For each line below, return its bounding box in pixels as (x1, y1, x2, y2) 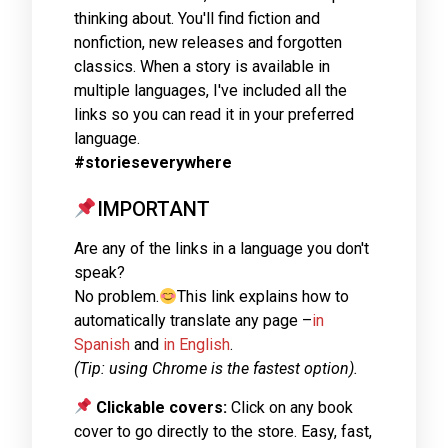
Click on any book (227, 397, 354, 417)
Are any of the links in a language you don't (74, 239, 369, 259)
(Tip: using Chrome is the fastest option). (74, 359, 358, 379)
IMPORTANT (96, 197, 210, 222)
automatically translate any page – (74, 311, 312, 331)
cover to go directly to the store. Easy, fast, (74, 421, 372, 441)
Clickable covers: (96, 397, 228, 417)
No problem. (74, 287, 159, 307)
